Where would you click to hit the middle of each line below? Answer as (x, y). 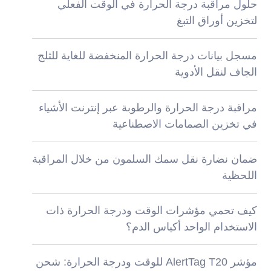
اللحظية (240, 175)
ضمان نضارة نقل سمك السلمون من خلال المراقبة (145, 159)
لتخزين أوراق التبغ (217, 21)
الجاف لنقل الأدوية (216, 72)
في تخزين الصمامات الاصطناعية (185, 124)
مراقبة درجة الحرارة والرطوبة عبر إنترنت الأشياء (148, 107)
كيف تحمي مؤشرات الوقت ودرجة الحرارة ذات (152, 211)
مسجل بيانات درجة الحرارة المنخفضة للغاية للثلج (148, 56)
